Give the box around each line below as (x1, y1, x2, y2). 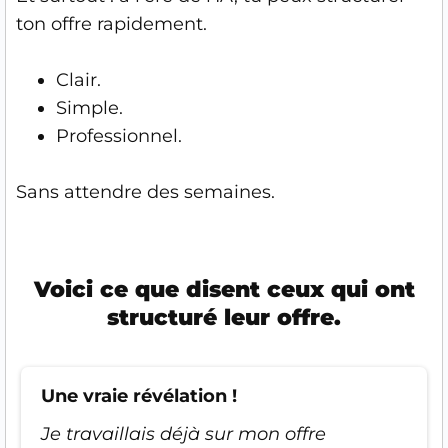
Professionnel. (56, 124, 182, 147)
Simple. (56, 96, 123, 119)
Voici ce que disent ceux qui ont (33, 275, 415, 303)
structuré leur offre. (107, 303, 341, 331)
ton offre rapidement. (16, 12, 207, 35)
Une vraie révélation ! (41, 384, 237, 407)
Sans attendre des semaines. (16, 180, 275, 203)
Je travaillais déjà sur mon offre (41, 422, 326, 445)
